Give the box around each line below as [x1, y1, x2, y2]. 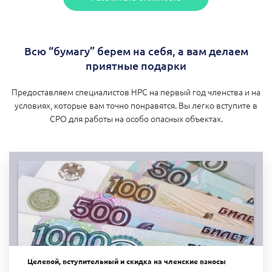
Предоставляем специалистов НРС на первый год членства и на [12, 85, 260, 98]
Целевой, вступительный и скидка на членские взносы [27, 256, 226, 266]
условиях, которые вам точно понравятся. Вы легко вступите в [15, 98, 257, 111]
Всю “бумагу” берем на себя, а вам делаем [24, 43, 248, 58]
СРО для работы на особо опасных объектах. [49, 112, 223, 124]
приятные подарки [86, 58, 186, 72]
